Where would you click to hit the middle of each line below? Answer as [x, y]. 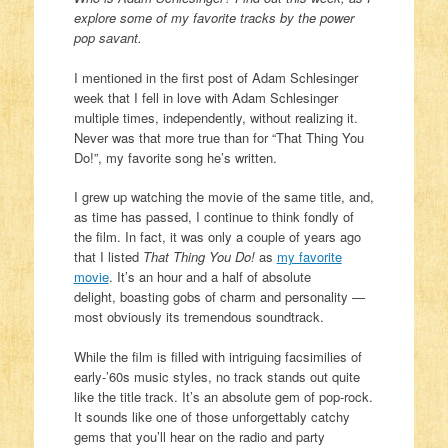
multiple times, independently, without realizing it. [215, 117]
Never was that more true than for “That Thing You [218, 137]
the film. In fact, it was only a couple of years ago [217, 237]
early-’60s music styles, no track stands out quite [216, 376]
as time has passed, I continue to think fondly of [213, 217]
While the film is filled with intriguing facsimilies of [217, 356]
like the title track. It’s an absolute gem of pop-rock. [223, 396]
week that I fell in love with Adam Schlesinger [205, 97]
